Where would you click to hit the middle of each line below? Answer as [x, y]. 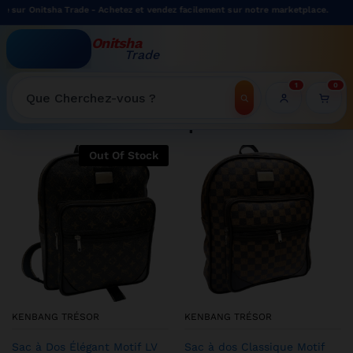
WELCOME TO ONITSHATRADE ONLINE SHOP [161, 87]
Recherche [35, 106]
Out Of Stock [124, 155]
